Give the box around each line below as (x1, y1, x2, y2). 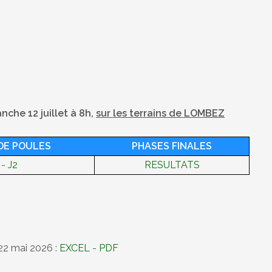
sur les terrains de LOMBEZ (96, 107, 225, 119)
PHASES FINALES (131, 140, 212, 152)
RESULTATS (144, 159, 200, 171)
